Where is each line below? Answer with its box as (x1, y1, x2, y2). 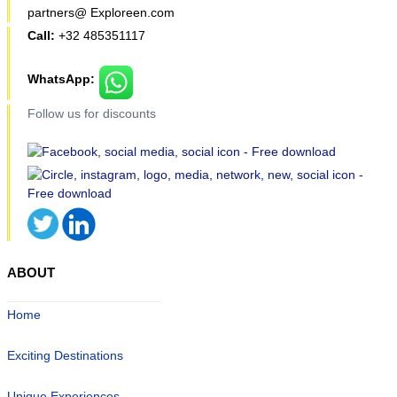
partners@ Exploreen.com (27, 4, 175, 19)
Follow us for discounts (27, 105, 160, 121)
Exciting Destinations (7, 347, 123, 362)
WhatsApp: (27, 71, 98, 86)
